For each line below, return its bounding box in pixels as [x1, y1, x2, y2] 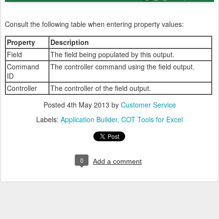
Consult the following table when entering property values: [5, 19, 184, 29]
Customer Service [120, 99, 176, 109]
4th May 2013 [66, 99, 109, 109]
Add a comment [93, 157, 142, 165]
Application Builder [61, 114, 117, 124]
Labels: [36, 114, 61, 124]
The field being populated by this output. [50, 49, 175, 59]
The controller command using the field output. [50, 61, 195, 71]
